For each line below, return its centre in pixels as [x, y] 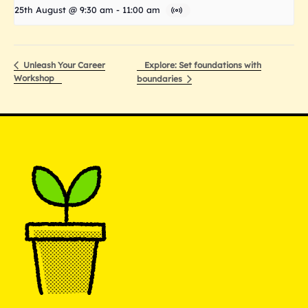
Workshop [34, 78]
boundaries [160, 79]
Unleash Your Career [63, 65]
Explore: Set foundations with [202, 65]
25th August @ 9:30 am [64, 9]
